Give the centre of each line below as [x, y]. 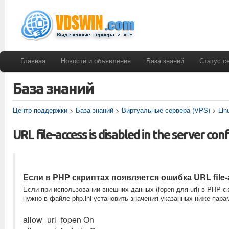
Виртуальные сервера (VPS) [166, 110]
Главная [33, 61]
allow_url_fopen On [59, 220]
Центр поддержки [40, 110]
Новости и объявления [96, 61]
